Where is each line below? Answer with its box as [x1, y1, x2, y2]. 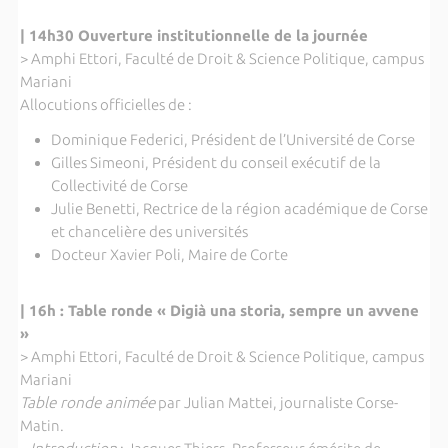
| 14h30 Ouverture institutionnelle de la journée [19, 27, 368, 44]
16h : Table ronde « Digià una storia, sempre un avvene [28, 301, 419, 319]
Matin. [19, 416, 64, 434]
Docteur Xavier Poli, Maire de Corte [50, 245, 288, 263]
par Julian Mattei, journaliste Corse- [154, 393, 398, 411]
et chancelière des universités [50, 222, 248, 240]
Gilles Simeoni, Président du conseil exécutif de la [50, 153, 381, 171]
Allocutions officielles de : [19, 96, 192, 113]
